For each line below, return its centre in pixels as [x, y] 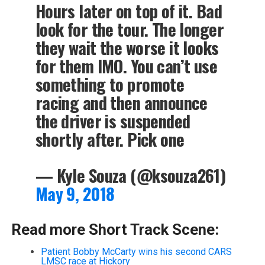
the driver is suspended [113, 120]
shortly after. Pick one [110, 139]
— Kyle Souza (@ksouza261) [130, 175]
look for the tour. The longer [130, 29]
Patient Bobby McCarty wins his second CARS [136, 251]
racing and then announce [121, 102]
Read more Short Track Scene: [115, 229]
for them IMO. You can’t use [126, 65]
